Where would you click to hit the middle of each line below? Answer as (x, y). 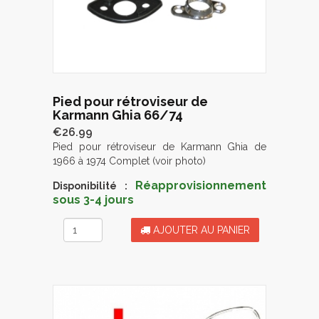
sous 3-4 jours (93, 199)
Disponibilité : (90, 185)
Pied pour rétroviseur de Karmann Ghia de (159, 146)
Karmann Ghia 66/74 (118, 115)
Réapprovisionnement (201, 185)
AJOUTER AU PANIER (200, 230)
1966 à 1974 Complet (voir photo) (129, 161)
